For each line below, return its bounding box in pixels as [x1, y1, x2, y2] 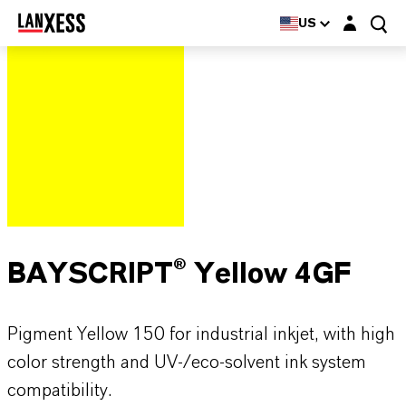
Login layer [338, 11, 399, 24]
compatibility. [7, 382, 111, 400]
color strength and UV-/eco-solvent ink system [7, 353, 366, 372]
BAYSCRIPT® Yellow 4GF [7, 259, 351, 288]
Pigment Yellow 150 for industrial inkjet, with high [7, 325, 395, 343]
